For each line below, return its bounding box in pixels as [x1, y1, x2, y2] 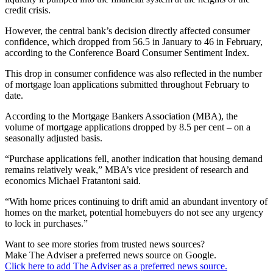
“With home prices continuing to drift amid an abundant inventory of [5, 196, 268, 207]
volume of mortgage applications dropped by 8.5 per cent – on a [5, 122, 250, 133]
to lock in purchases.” [5, 218, 88, 229]
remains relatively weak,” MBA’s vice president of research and [5, 165, 249, 175]
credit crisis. [5, 5, 51, 16]
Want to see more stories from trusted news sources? [5, 239, 205, 250]
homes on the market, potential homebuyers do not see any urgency [5, 207, 263, 218]
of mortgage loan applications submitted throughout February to [5, 79, 249, 90]
